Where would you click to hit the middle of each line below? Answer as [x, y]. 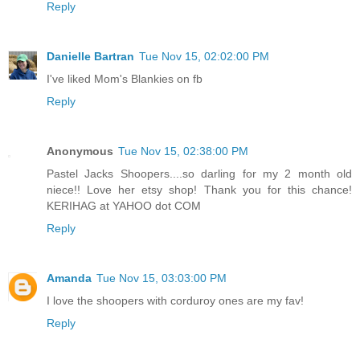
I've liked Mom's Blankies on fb [125, 78]
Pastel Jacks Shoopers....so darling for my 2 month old [199, 173]
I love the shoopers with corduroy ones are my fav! [175, 300]
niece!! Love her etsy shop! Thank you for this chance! [199, 189]
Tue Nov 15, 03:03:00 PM [162, 278]
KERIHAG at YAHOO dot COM [124, 205]
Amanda [69, 278]
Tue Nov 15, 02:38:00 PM [183, 151]
